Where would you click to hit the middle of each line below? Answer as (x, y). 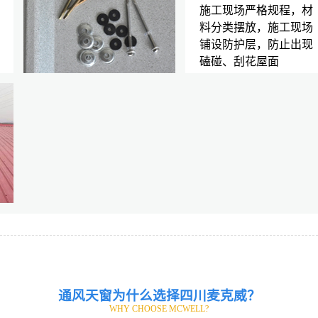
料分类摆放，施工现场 (256, 27)
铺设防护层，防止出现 (256, 44)
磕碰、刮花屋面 (239, 61)
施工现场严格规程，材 (256, 10)
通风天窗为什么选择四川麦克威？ (159, 296)
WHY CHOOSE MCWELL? (159, 309)
